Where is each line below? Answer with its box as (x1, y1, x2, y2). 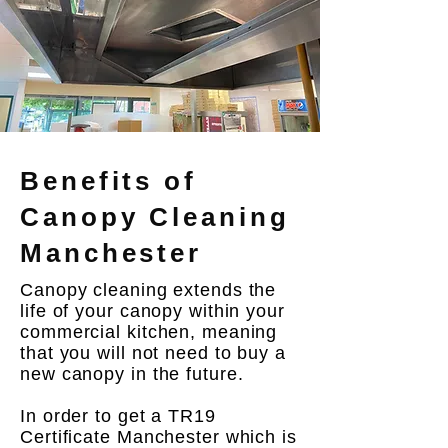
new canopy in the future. (20, 364, 250, 384)
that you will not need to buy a (20, 343, 286, 363)
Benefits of (20, 166, 197, 196)
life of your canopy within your (20, 301, 285, 321)
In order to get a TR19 (20, 406, 216, 426)
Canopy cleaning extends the (20, 280, 277, 300)
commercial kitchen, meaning (20, 322, 278, 342)
